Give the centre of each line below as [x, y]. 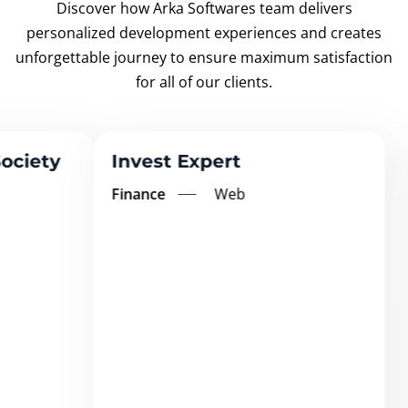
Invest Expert [102, 161]
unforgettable [65, 57]
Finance [66, 194]
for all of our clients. [204, 82]
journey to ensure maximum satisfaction [253, 57]
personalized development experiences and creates [204, 32]
